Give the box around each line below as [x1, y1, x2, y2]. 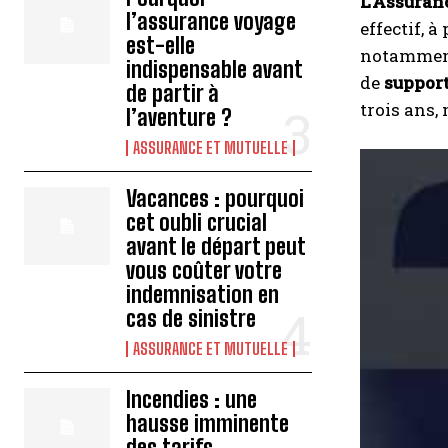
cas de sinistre [126, 305, 257, 332]
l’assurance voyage [126, 8, 297, 35]
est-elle [126, 32, 196, 59]
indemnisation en [126, 281, 280, 308]
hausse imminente [126, 410, 290, 437]
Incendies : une [126, 386, 258, 413]
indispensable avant [126, 56, 304, 83]
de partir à [126, 80, 220, 107]
